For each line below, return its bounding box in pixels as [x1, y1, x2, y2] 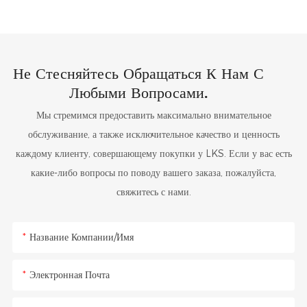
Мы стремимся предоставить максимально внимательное [36, 109, 271, 122]
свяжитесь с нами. [116, 186, 191, 199]
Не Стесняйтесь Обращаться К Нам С [12, 64, 264, 83]
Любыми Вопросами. [69, 83, 208, 102]
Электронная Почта [29, 268, 110, 281]
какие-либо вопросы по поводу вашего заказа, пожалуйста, [31, 167, 276, 180]
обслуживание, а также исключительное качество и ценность [27, 128, 280, 141]
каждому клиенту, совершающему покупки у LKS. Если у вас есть [15, 147, 292, 160]
